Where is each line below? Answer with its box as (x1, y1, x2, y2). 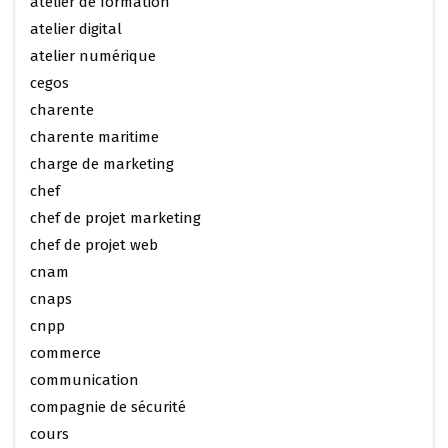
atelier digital (30, 20, 122, 38)
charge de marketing (30, 155, 174, 173)
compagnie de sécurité (30, 398, 186, 416)
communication (30, 371, 139, 389)
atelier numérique (30, 47, 156, 65)
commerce (30, 344, 101, 362)
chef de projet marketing (30, 209, 201, 227)
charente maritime (30, 128, 159, 146)
